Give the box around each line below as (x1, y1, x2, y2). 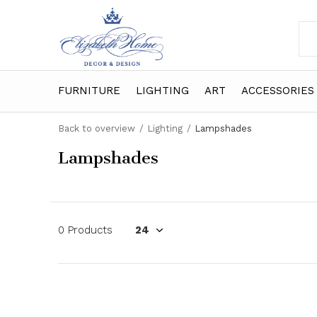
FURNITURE (58, 83, 120, 97)
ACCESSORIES (241, 83, 314, 97)
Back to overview (58, 123, 135, 134)
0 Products (58, 224, 113, 236)
